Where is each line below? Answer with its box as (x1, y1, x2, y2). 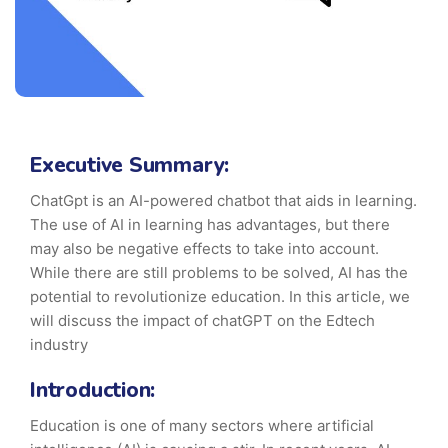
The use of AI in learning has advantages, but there (30, 215, 390, 235)
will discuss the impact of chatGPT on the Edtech (30, 311, 375, 331)
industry (30, 335, 88, 355)
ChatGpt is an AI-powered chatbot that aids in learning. (30, 191, 417, 211)
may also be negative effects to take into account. (30, 239, 379, 259)
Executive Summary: (30, 151, 230, 180)
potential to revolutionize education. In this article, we (30, 287, 410, 307)
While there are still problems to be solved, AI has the (30, 263, 408, 283)
